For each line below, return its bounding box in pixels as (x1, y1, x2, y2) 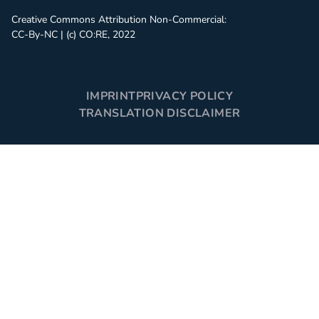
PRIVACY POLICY (135, 88, 234, 104)
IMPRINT (85, 88, 136, 104)
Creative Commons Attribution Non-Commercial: (11, 13, 226, 26)
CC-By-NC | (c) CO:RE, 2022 (11, 28, 135, 41)
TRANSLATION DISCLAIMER (78, 105, 241, 121)
